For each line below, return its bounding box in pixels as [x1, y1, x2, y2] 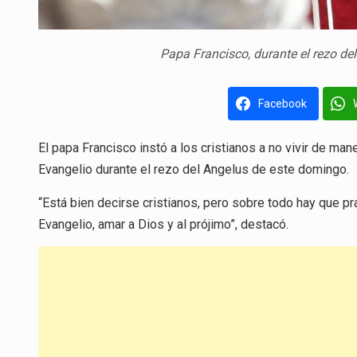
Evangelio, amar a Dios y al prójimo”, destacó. [38, 216, 288, 232]
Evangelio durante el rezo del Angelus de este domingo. [38, 162, 349, 178]
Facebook [257, 97, 307, 111]
